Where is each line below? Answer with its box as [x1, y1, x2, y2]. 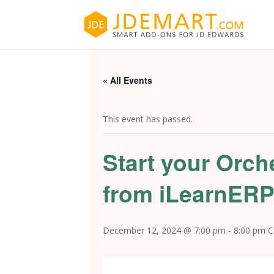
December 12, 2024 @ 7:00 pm [103, 224, 226, 236]
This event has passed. [103, 113, 193, 125]
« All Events [103, 74, 152, 86]
